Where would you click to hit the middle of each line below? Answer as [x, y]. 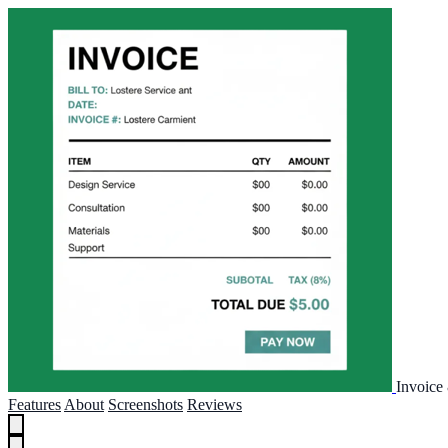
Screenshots [145, 404]
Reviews [214, 404]
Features [34, 404]
